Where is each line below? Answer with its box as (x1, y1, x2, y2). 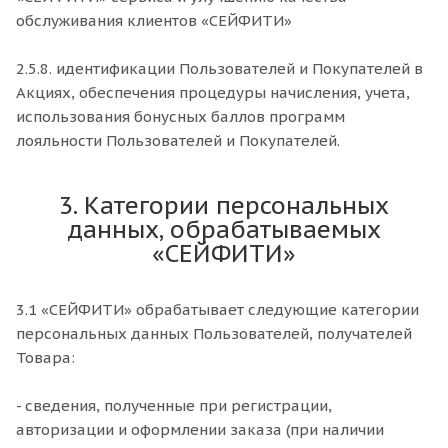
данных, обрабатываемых (67, 214, 381, 245)
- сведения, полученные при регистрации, (16, 396, 332, 415)
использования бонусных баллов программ (16, 107, 345, 126)
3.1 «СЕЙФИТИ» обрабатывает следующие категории (16, 300, 419, 319)
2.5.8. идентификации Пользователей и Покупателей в (16, 59, 423, 78)
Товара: (16, 348, 75, 367)
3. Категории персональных (59, 190, 389, 221)
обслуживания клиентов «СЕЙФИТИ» (16, 11, 292, 30)
